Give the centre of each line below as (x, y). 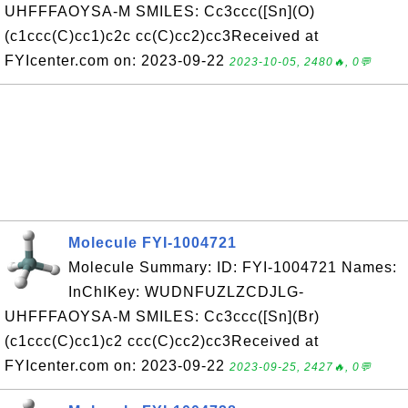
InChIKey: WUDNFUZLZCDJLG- (186, 292)
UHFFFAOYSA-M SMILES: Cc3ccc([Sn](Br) (162, 316)
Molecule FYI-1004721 (153, 243)
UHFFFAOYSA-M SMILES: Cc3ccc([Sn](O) (160, 11)
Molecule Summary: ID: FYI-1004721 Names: (233, 267)
